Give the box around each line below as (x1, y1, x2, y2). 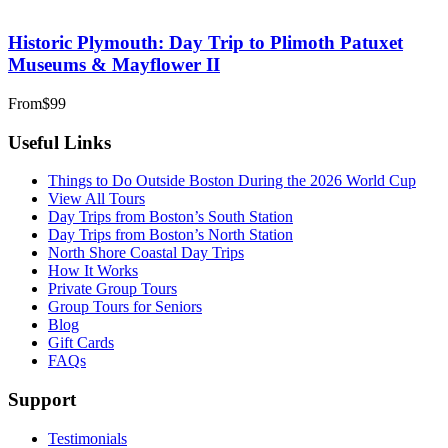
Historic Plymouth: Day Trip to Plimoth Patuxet (8, 32, 403, 54)
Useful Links (8, 131, 111, 153)
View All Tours (48, 190, 145, 208)
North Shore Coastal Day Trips (48, 244, 244, 262)
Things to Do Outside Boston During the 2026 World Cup (48, 172, 416, 190)
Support (8, 388, 76, 410)
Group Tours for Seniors (48, 298, 202, 316)
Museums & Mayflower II (8, 54, 220, 76)
